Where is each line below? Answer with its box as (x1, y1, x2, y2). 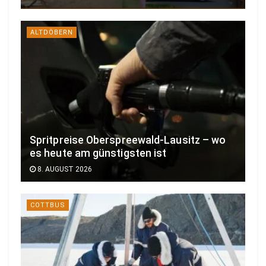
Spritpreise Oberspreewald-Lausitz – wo (30, 134, 226, 146)
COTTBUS (30, 201, 65, 209)
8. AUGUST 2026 (36, 164, 92, 173)
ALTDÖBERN (30, 28, 73, 37)
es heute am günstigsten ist (30, 147, 167, 159)
